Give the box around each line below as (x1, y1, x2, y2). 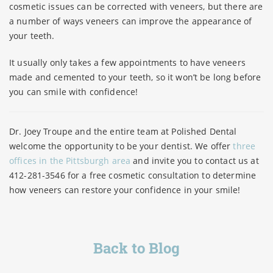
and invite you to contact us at (130, 155, 259, 166)
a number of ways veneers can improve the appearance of (9, 15, 252, 27)
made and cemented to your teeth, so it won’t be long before (9, 71, 261, 83)
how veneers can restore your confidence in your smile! (9, 184, 241, 196)
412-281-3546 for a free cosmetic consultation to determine (9, 169, 257, 181)
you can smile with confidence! (9, 86, 138, 97)
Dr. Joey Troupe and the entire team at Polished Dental (9, 126, 237, 137)
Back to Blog (93, 238, 180, 258)
